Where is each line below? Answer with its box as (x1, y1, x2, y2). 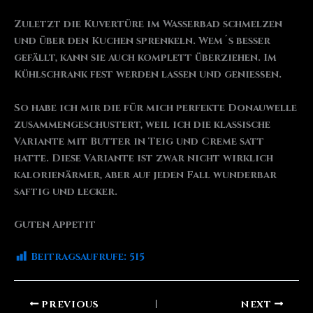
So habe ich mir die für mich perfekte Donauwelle (14, 101, 297, 115)
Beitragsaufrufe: (31, 250, 126, 264)
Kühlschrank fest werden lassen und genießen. (14, 68, 282, 82)
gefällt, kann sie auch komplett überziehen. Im (14, 51, 277, 65)
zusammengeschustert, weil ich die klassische (14, 117, 270, 131)
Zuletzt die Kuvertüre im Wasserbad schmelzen (14, 17, 282, 31)
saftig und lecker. (14, 184, 117, 198)
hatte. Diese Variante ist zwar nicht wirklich (14, 151, 273, 165)
